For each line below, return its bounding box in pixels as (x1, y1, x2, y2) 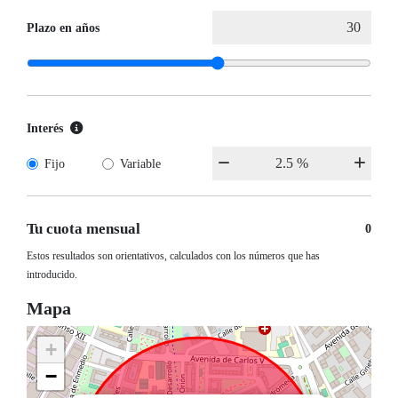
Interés (27, 120, 63, 135)
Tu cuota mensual (27, 219, 140, 237)
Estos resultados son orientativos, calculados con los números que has (27, 251, 320, 262)
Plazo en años (27, 20, 99, 35)
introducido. (27, 269, 77, 281)
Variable (119, 155, 161, 171)
